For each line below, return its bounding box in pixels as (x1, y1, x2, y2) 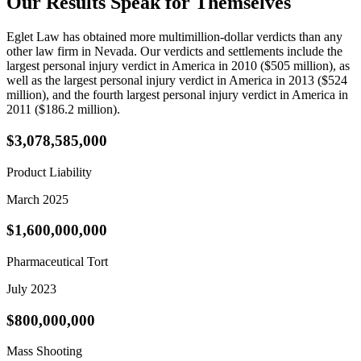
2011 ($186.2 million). (6, 102, 120, 117)
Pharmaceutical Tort (6, 255, 108, 269)
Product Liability (6, 164, 92, 179)
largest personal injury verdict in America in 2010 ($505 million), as (6, 59, 350, 73)
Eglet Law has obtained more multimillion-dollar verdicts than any (6, 30, 342, 44)
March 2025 (6, 192, 68, 206)
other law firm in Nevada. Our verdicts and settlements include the (6, 44, 342, 59)
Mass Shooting (6, 344, 82, 359)
